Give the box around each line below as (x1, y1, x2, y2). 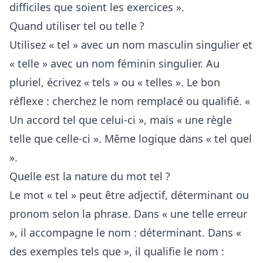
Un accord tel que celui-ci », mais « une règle (9, 113, 232, 127)
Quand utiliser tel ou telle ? (9, 19, 144, 33)
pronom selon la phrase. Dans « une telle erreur (9, 207, 247, 221)
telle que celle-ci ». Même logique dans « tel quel (9, 131, 252, 146)
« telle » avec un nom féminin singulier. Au (9, 56, 220, 71)
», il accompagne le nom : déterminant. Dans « (9, 225, 241, 240)
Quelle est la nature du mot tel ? (9, 169, 170, 184)
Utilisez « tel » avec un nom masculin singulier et (9, 38, 252, 52)
